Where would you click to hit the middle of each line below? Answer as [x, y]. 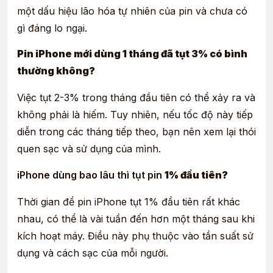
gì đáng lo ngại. [52, 28]
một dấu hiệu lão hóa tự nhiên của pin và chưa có [132, 11]
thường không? [56, 71]
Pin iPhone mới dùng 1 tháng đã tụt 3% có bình [132, 54]
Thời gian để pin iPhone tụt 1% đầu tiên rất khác [129, 201]
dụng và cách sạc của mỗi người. [93, 253]
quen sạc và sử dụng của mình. [89, 149]
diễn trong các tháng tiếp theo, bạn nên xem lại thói [136, 132]
